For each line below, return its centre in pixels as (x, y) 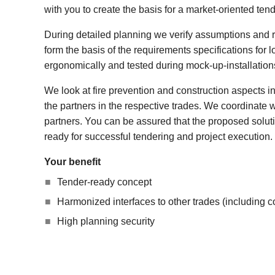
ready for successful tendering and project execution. (158, 136)
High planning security (106, 221)
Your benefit (72, 161)
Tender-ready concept (104, 182)
